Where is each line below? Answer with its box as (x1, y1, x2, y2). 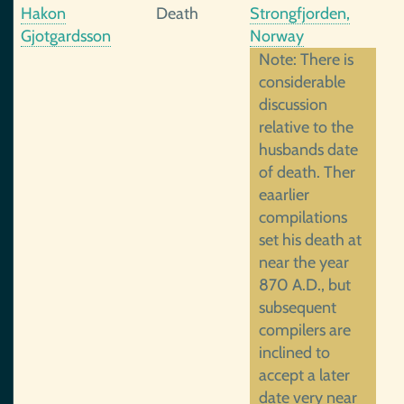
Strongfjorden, (250, 4, 350, 23)
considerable (259, 72, 345, 92)
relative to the (259, 117, 353, 137)
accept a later (259, 365, 350, 385)
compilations (259, 207, 347, 227)
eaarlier (259, 185, 309, 205)
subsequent (259, 298, 336, 317)
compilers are (259, 320, 351, 340)
